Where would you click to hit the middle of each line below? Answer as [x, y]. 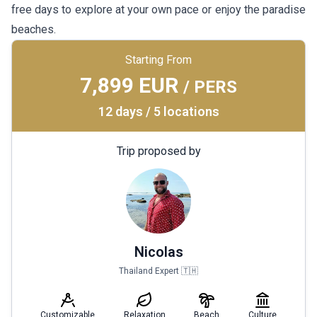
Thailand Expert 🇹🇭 [158, 271]
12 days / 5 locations [158, 111]
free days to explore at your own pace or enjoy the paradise [158, 10]
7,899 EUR [129, 85]
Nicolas [158, 252]
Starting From [158, 60]
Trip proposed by [158, 151]
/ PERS [210, 87]
